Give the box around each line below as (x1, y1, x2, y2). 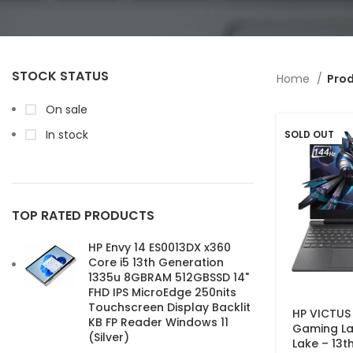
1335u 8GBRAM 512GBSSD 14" (88, 269, 249, 285)
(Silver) (88, 329, 129, 345)
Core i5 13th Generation (88, 255, 224, 270)
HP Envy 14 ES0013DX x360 (88, 240, 231, 255)
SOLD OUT (284, 128, 334, 141)
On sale (43, 102, 87, 117)
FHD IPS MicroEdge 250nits (88, 284, 236, 300)
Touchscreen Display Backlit (88, 299, 251, 315)
